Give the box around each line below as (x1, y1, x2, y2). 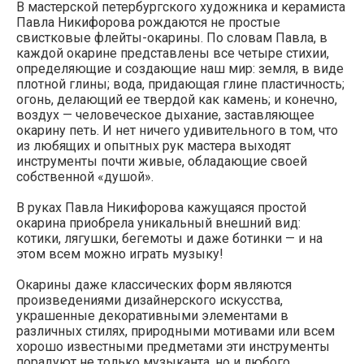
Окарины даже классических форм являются (16, 276, 292, 292)
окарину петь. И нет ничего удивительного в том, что (16, 122, 338, 138)
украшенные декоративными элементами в (16, 307, 288, 323)
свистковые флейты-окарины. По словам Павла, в (16, 29, 327, 45)
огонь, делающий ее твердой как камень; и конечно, (16, 91, 337, 107)
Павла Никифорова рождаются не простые (16, 14, 280, 30)
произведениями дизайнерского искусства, (16, 292, 283, 308)
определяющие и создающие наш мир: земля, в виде (16, 60, 344, 76)
